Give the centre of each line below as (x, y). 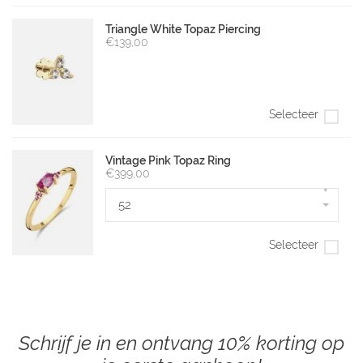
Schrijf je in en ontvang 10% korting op (181, 343)
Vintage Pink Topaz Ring (168, 160)
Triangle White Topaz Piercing (183, 30)
